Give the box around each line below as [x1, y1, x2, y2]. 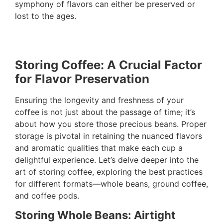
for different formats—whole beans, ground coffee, [15, 178, 208, 189]
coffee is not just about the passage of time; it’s [15, 107, 195, 117]
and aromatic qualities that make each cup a [15, 142, 183, 153]
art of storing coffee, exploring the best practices [15, 166, 203, 177]
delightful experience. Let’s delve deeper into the [15, 154, 199, 165]
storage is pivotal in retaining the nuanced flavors [15, 130, 202, 141]
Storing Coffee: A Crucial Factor [15, 57, 202, 72]
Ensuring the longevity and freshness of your [15, 95, 184, 105]
